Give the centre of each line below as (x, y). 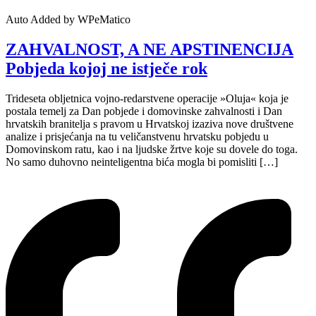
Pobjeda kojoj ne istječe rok (107, 68)
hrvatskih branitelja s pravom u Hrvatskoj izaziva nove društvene (150, 123)
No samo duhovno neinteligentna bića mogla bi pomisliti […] (142, 162)
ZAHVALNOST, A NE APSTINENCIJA (150, 49)
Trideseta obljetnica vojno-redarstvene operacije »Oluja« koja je (147, 98)
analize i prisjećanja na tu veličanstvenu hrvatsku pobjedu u (137, 136)
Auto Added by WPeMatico (68, 19)
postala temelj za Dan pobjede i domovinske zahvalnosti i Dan (144, 111)
